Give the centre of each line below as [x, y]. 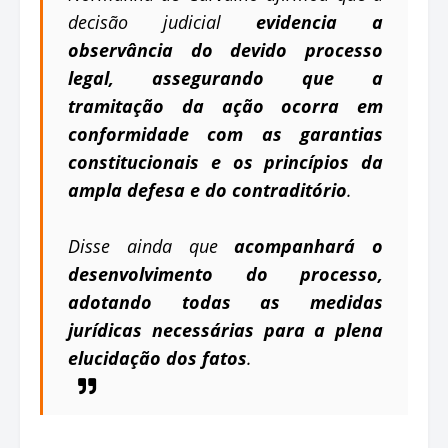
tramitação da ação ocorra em [225, 105]
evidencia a [319, 21]
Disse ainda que [151, 245]
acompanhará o [308, 245]
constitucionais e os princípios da [225, 161]
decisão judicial [162, 21]
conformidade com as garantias [225, 133]
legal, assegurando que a [225, 77]
